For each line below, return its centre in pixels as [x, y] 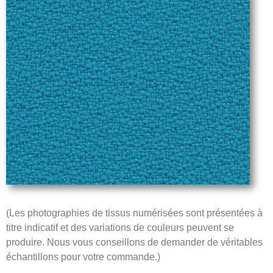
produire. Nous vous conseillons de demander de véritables [134, 243]
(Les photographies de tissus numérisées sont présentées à [134, 213]
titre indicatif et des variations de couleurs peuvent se [120, 228]
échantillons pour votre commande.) [83, 257]
